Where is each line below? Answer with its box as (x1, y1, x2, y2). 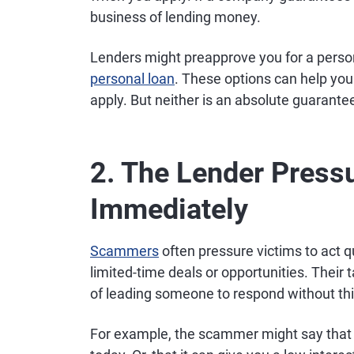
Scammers (90, 243, 159, 259)
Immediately (90, 193, 248, 226)
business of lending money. (90, 9, 261, 25)
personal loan (90, 70, 175, 87)
